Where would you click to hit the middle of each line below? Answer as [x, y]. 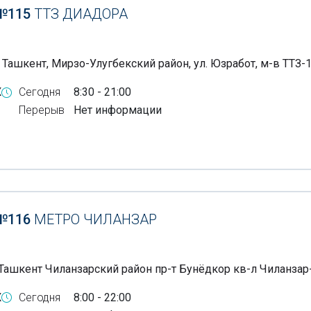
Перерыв [42, 110]
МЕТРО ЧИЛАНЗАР [95, 219]
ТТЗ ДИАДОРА [81, 14]
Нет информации [118, 110]
